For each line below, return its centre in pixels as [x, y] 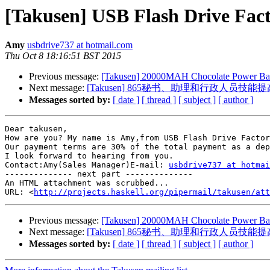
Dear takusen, [36, 129]
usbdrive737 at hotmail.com [80, 45]
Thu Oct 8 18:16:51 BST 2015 [63, 56]
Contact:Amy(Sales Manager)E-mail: [87, 165]
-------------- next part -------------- [99, 174]
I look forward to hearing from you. [89, 156]
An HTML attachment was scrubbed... [87, 183]
